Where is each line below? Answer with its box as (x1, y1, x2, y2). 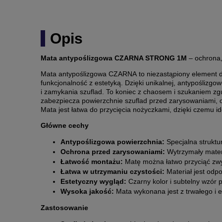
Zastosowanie (41, 204, 88, 212)
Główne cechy (41, 121, 89, 130)
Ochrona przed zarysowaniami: (60, 148, 165, 156)
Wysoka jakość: (60, 187, 114, 196)
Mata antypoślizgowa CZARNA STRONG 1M (41, 54, 187, 62)
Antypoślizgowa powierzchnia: (60, 138, 165, 146)
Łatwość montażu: (60, 158, 123, 166)
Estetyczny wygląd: (60, 177, 126, 186)
